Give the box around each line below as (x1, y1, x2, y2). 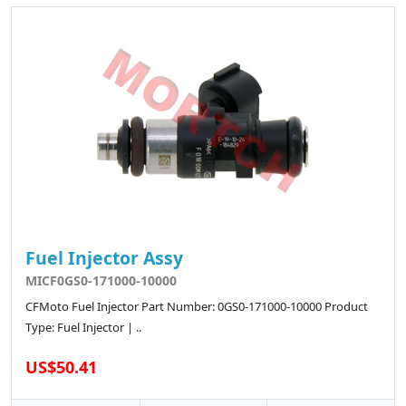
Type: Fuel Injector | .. (25, 319, 141, 336)
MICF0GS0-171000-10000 (25, 272, 177, 290)
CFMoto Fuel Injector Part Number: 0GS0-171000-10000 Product (25, 298, 368, 315)
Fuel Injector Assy (25, 246, 183, 271)
